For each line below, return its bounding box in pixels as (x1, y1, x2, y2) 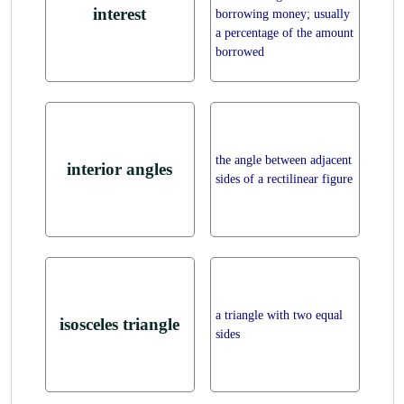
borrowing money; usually (215, 6, 350, 22)
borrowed (215, 44, 264, 60)
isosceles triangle (60, 315, 179, 335)
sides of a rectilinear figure (215, 171, 353, 187)
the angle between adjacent (215, 152, 352, 168)
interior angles (67, 160, 172, 179)
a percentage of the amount (215, 25, 353, 41)
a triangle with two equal (215, 308, 343, 323)
